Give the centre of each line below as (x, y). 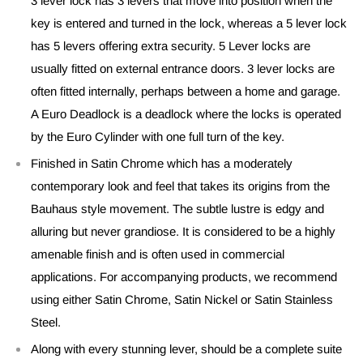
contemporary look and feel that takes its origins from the (180, 186)
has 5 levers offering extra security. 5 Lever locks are (171, 45)
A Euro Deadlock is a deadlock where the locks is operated (186, 113)
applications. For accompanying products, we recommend (184, 276)
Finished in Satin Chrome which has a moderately (162, 163)
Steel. (46, 322)
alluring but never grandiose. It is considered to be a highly (183, 231)
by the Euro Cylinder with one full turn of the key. (158, 136)
